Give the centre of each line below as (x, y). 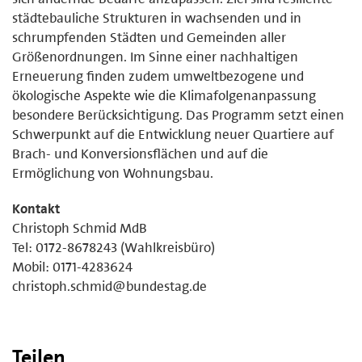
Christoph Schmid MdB (80, 227)
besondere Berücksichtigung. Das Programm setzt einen (178, 114)
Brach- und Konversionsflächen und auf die (140, 153)
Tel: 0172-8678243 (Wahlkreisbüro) (114, 247)
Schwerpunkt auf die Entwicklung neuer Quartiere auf (173, 134)
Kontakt (36, 208)
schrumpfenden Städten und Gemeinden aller (149, 37)
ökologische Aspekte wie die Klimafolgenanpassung (164, 95)
